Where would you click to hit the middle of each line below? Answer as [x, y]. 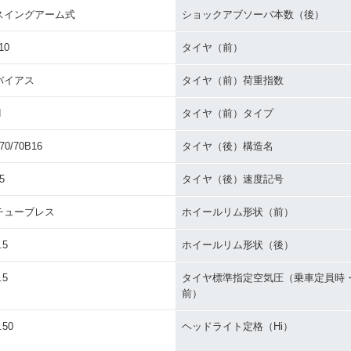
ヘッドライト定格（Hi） [237, 326]
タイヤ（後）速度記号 [233, 179]
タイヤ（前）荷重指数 [233, 80]
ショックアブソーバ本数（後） [253, 14]
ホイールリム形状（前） [238, 212]
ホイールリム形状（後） [238, 245]
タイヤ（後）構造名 [228, 146]
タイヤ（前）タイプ [228, 113]
